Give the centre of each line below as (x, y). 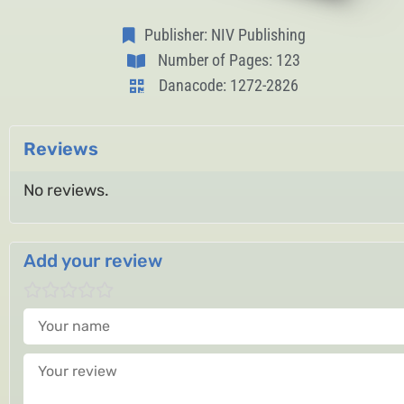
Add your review (93, 261)
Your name (63, 316)
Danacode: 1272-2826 (229, 85)
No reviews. (66, 190)
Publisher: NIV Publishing (225, 35)
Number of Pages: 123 (229, 60)
